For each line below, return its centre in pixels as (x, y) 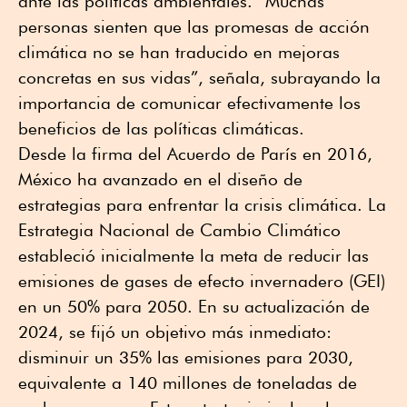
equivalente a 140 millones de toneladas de (188, 383)
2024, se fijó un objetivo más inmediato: (175, 332)
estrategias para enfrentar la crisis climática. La (202, 205)
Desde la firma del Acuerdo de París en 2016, (195, 154)
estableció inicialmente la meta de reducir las (194, 256)
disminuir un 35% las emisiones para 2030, (186, 357)
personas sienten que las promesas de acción (194, 27)
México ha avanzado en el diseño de (160, 179)
